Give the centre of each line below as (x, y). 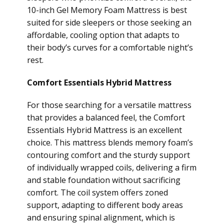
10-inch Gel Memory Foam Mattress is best (107, 10)
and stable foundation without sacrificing (104, 180)
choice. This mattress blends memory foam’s (110, 142)
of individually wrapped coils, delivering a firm (112, 167)
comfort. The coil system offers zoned (97, 192)
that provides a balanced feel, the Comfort (106, 117)
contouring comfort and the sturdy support (108, 155)
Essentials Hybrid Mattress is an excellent (104, 130)
